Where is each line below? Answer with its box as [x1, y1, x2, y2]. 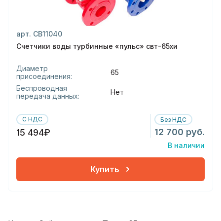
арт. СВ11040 [16, 30, 62, 38]
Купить [90, 164, 119, 174]
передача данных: [16, 92, 79, 100]
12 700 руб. [154, 127, 205, 137]
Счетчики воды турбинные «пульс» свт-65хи [16, 42, 178, 50]
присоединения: [16, 72, 72, 80]
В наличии [168, 141, 205, 149]
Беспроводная [16, 84, 67, 92]
